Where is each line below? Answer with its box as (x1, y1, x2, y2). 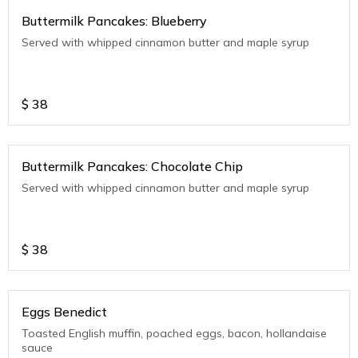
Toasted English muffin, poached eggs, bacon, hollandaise (22, 326, 327, 340)
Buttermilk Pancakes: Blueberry (22, 13, 207, 29)
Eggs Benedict (22, 304, 107, 320)
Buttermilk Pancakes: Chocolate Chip (22, 158, 243, 174)
